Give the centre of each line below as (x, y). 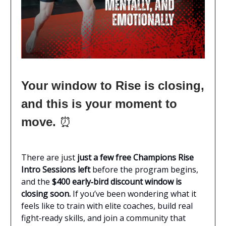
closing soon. (46, 193)
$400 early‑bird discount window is (117, 181)
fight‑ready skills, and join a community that (103, 218)
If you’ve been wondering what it (133, 193)
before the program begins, (144, 169)
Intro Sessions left (56, 169)
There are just (49, 157)
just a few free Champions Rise (135, 157)
